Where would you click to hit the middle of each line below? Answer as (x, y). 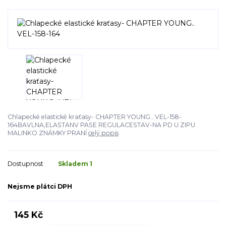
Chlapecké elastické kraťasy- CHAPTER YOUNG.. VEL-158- (95, 117)
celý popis (103, 133)
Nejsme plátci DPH (40, 187)
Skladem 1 (76, 163)
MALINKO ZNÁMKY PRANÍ (48, 133)
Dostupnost (25, 163)
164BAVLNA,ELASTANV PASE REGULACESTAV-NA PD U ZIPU (101, 125)
